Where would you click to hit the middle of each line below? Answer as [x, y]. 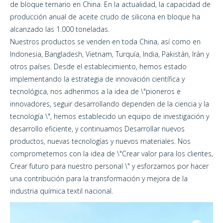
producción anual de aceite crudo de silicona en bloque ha [105, 17]
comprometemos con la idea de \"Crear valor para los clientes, [111, 154]
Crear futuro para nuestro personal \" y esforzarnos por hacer [109, 166]
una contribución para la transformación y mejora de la [99, 179]
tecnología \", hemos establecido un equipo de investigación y [110, 116]
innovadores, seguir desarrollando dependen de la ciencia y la [110, 104]
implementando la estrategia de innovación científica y [97, 79]
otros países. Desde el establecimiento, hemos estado [98, 67]
